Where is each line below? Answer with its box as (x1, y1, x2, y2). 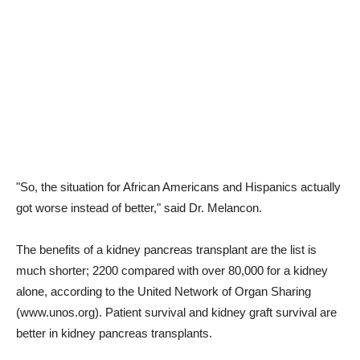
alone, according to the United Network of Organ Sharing (16, 284, 311, 298)
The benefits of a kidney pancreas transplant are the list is (16, 243, 317, 256)
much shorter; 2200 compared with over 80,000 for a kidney (16, 264, 328, 277)
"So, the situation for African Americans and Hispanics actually (16, 180, 341, 194)
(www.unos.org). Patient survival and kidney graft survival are (16, 305, 337, 319)
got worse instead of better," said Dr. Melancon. (16, 201, 262, 215)
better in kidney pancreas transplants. (16, 326, 212, 340)
